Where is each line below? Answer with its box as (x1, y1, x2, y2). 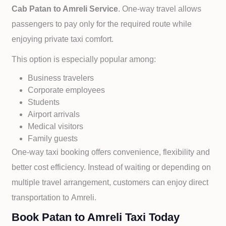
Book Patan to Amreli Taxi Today (12, 211, 180, 223)
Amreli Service (63, 5, 119, 13)
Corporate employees (28, 86, 105, 94)
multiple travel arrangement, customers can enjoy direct (12, 178, 209, 187)
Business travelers (28, 74, 94, 82)
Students (28, 98, 60, 106)
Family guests (28, 134, 78, 143)
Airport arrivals (28, 110, 80, 119)
